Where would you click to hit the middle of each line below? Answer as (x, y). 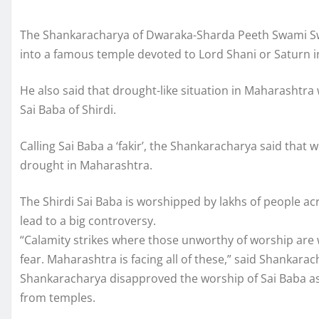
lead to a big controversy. (88, 221)
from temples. (58, 298)
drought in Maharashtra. (86, 165)
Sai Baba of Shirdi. (68, 110)
